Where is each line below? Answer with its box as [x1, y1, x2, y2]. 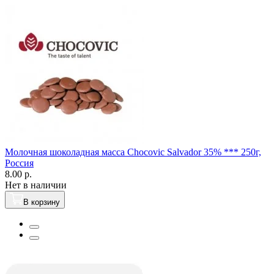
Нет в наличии [5, 179, 67, 190]
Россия [5, 157, 34, 168]
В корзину [23, 197, 60, 207]
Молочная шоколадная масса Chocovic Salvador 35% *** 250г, [5, 146, 261, 157]
